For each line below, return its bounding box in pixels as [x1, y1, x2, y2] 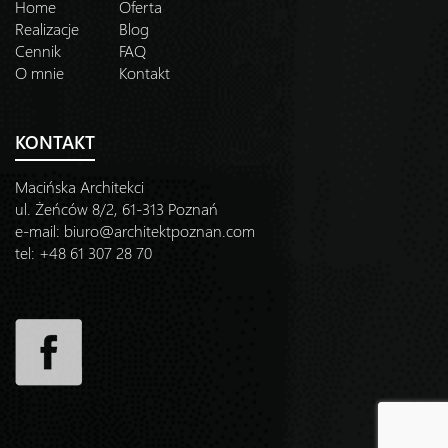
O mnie [15, 62, 64, 83]
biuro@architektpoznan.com [64, 220, 255, 241]
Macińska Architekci [15, 176, 144, 197]
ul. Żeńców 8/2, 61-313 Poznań [15, 198, 218, 219]
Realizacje [15, 18, 79, 39]
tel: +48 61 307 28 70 [15, 242, 152, 263]
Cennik [15, 40, 61, 61]
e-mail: [15, 220, 64, 241]
